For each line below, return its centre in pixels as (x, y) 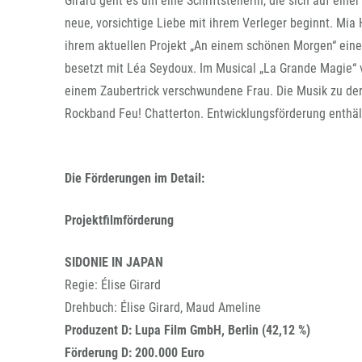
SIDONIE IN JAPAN (114, 262)
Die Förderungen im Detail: (135, 178)
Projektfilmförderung (119, 220)
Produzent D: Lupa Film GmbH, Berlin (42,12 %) (187, 330)
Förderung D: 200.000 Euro (135, 353)
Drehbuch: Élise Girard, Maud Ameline (163, 307)
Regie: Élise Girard (113, 285)
